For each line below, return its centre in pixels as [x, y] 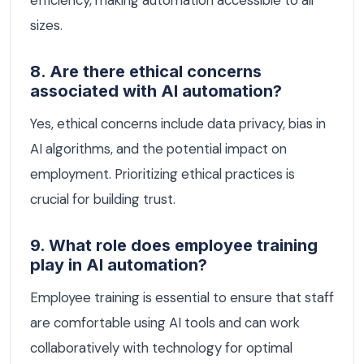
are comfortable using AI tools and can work [165, 322]
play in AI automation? [119, 264]
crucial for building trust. [103, 199]
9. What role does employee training [174, 245]
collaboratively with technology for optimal [161, 347]
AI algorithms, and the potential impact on [158, 149]
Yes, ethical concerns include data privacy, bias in [178, 123]
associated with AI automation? [156, 91]
